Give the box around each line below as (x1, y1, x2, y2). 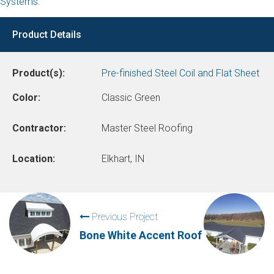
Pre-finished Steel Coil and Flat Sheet (101, 67, 259, 79)
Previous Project (89, 211, 158, 223)
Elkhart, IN (101, 153, 144, 165)
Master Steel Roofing (101, 122, 193, 134)
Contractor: (12, 122, 66, 134)
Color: (12, 92, 40, 103)
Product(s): (12, 67, 65, 79)
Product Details (12, 29, 81, 40)
